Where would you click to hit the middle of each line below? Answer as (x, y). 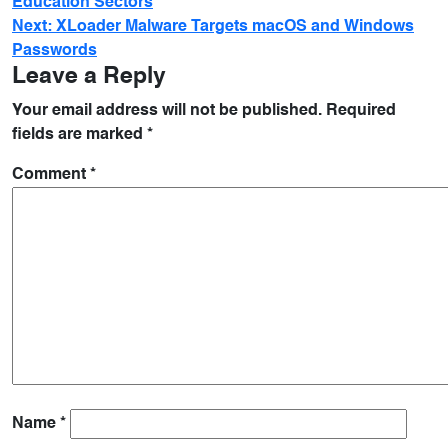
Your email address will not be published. (167, 111)
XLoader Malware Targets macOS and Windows (235, 27)
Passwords (54, 51)
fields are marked (79, 135)
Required (361, 111)
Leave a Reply (89, 77)
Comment (51, 175)
